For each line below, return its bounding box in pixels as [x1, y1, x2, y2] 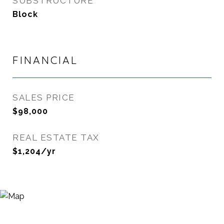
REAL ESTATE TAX [12, 132, 99, 142]
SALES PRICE [12, 92, 75, 102]
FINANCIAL [12, 53, 78, 66]
